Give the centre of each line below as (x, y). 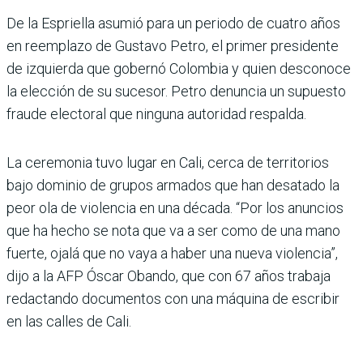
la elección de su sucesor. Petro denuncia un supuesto (176, 91)
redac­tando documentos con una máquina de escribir (173, 298)
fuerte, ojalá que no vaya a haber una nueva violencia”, (172, 253)
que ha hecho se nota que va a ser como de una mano (173, 230)
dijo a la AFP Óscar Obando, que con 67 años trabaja (169, 275)
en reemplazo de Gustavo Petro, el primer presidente (173, 45)
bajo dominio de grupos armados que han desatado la (173, 185)
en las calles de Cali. (69, 321)
